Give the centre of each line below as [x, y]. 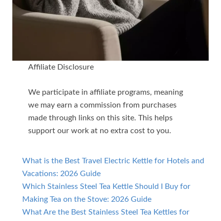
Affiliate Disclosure [61, 67]
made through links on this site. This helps [100, 118]
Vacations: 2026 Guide [61, 174]
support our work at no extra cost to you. [99, 131]
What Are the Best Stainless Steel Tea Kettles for [106, 212]
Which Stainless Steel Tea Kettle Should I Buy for [106, 187]
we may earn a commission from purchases [102, 105]
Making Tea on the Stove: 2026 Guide [87, 200]
